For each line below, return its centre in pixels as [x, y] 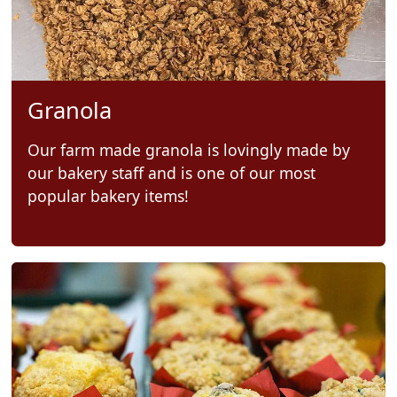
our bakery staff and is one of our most [171, 173]
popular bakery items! [108, 196]
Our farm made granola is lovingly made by [188, 150]
